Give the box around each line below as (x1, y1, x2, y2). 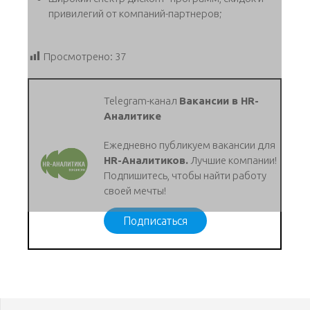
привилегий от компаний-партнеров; (48, 8, 222, 20)
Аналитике (104, 110, 162, 122)
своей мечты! (104, 185, 169, 197)
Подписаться (123, 215, 188, 228)
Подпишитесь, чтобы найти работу (104, 170, 267, 182)
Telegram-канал (104, 95, 180, 107)
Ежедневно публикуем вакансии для (104, 139, 276, 152)
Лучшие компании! (188, 154, 277, 167)
